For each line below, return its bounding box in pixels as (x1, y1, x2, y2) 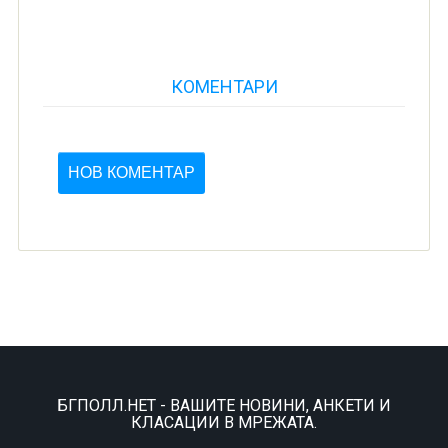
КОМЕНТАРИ (170, 76, 278, 97)
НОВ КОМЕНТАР (67, 164, 195, 181)
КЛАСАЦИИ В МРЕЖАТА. (131, 413, 317, 432)
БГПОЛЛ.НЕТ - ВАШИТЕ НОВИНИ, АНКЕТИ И (57, 396, 391, 415)
